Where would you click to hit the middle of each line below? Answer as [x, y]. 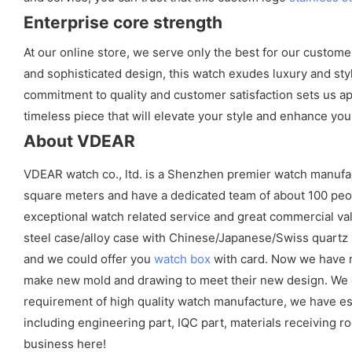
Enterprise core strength [123, 22]
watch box [182, 258]
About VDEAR [79, 141]
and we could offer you [89, 258]
